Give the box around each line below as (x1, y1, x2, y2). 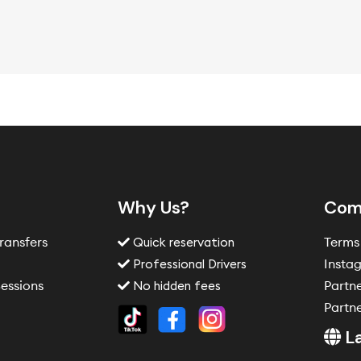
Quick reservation (130, 234, 235, 251)
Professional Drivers (130, 256, 247, 272)
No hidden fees (130, 278, 222, 294)
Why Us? (118, 196, 190, 220)
